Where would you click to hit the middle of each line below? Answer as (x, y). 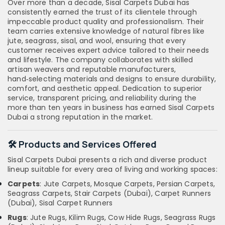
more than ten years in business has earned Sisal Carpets (111, 108)
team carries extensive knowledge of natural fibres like (106, 31)
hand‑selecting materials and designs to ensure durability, (112, 79)
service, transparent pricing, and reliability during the (102, 98)
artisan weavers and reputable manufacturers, (92, 70)
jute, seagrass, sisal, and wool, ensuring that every (97, 41)
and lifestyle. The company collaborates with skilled (100, 60)
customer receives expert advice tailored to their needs (108, 50)
